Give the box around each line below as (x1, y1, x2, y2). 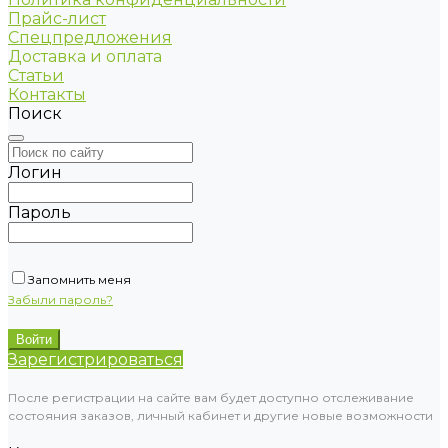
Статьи (8, 66, 64, 85)
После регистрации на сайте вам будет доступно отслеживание (8, 390, 414, 405)
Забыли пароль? (8, 292, 113, 307)
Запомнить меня (28, 272, 131, 287)
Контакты (8, 85, 86, 104)
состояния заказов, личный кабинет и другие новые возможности (8, 408, 433, 423)
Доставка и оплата (8, 47, 162, 66)
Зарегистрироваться (8, 350, 183, 369)
